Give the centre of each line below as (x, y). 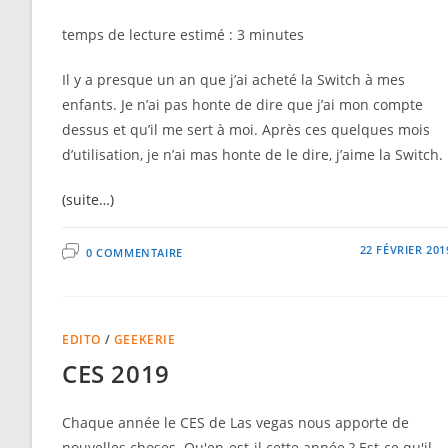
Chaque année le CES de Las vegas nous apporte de (235, 423)
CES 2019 (116, 374)
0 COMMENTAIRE (134, 253)
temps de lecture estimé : (149, 35)
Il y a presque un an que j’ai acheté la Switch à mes (233, 80)
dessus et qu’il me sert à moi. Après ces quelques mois (246, 130)
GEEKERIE (144, 340)
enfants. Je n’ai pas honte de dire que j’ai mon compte (242, 105)
